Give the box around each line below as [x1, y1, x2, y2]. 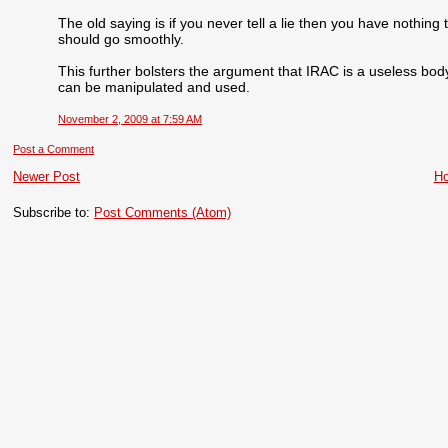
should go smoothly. [58, 31, 185, 48]
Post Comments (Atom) [94, 204, 232, 220]
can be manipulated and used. [58, 79, 251, 96]
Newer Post [13, 168, 81, 184]
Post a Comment [13, 142, 95, 155]
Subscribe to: [13, 204, 95, 220]
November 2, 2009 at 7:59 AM [58, 112, 203, 125]
